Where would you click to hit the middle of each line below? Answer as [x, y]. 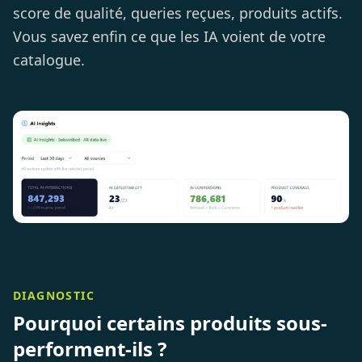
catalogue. [49, 60]
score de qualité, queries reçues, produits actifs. [178, 13]
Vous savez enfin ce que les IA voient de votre [169, 37]
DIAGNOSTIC [54, 296]
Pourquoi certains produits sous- [170, 323]
